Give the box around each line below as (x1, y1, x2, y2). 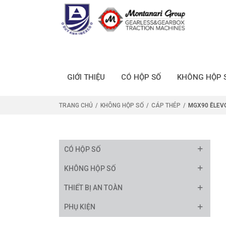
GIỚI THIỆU (67, 72, 105, 82)
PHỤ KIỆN (64, 203, 95, 211)
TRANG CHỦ (59, 102, 93, 109)
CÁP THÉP (151, 102, 181, 109)
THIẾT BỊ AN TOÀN (64, 184, 123, 192)
